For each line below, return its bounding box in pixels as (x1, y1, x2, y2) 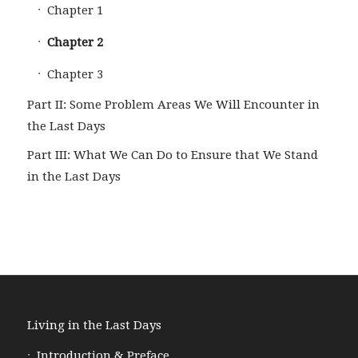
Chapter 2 (46, 34, 103, 50)
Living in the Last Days (26, 317, 161, 332)
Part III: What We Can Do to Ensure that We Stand (26, 147, 318, 162)
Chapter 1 (46, 2, 103, 18)
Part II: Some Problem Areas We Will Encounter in (26, 97, 320, 112)
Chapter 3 (46, 66, 103, 82)
